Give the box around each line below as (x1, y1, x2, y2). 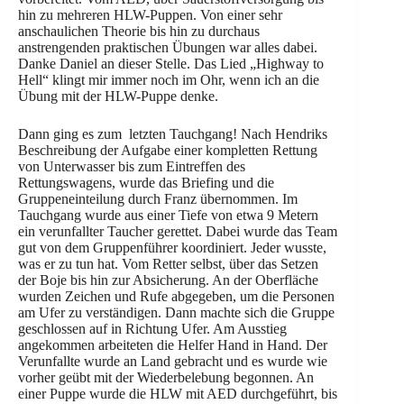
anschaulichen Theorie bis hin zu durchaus (18, 23, 260, 39)
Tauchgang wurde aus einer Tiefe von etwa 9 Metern (18, 207, 318, 223)
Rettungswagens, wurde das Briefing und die (18, 175, 274, 190)
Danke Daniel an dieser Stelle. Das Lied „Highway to (18, 56, 324, 71)
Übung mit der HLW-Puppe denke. (18, 88, 218, 104)
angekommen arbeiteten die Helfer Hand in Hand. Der (18, 337, 327, 353)
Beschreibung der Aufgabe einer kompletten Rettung (18, 142, 317, 158)
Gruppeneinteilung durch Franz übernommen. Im (18, 191, 298, 207)
